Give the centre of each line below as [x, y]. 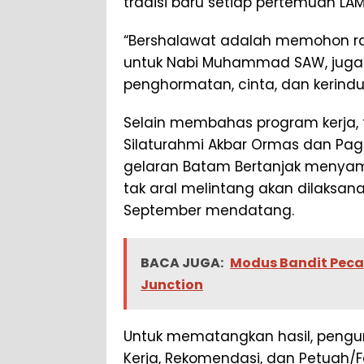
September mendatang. [209, 211]
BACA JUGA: [182, 263]
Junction [172, 285]
